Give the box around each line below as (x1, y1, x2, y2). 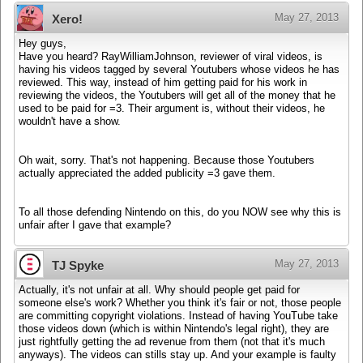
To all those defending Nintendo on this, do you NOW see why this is (19, 206, 341, 218)
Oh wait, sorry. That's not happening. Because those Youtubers (19, 154, 314, 166)
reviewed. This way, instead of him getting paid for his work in (19, 76, 307, 88)
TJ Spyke (52, 258, 104, 273)
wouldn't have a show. (19, 115, 121, 127)
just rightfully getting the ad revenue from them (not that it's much (19, 336, 325, 348)
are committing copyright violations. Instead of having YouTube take (19, 310, 338, 322)
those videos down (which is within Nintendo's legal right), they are (19, 323, 329, 335)
